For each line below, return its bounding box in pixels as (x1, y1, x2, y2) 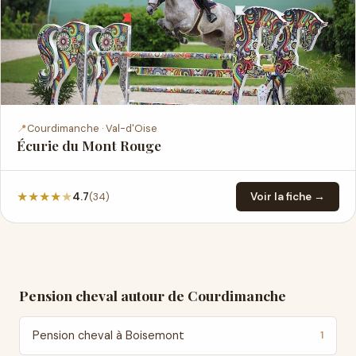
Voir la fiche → (250, 190, 325, 203)
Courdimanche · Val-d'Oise (27, 122, 157, 135)
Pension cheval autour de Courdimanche (19, 286, 286, 304)
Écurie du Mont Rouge (17, 136, 161, 154)
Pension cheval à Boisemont (33, 328, 184, 342)
